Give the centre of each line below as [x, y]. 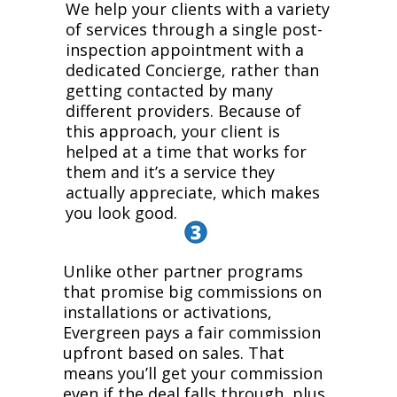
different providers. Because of [183, 111]
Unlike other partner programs [183, 271]
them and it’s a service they [170, 172]
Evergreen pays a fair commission [191, 332]
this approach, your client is [173, 131]
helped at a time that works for [186, 152]
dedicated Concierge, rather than [192, 70]
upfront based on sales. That [173, 353]
